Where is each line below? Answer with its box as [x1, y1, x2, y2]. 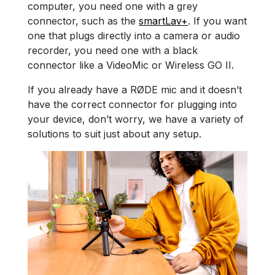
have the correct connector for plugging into [28, 98, 237, 111]
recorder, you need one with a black [28, 44, 198, 57]
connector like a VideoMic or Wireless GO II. [28, 59, 234, 72]
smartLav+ [139, 15, 188, 28]
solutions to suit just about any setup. [28, 128, 201, 141]
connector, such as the [28, 15, 139, 28]
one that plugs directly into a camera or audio [28, 29, 240, 42]
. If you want [188, 15, 247, 28]
